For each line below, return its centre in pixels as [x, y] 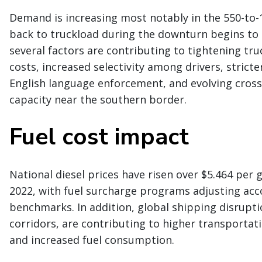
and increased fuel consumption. [92, 239]
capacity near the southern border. [98, 99]
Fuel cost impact [99, 137]
